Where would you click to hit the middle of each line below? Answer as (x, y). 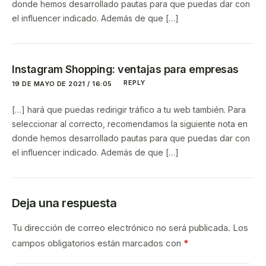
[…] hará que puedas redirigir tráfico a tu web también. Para (129, 110)
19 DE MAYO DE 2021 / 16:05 (62, 83)
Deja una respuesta (64, 203)
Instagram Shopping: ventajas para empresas (125, 69)
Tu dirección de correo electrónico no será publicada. (121, 228)
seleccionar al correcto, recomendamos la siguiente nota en (130, 124)
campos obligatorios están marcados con (98, 243)
